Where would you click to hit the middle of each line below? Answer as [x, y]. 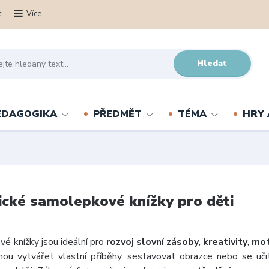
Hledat [212, 63]
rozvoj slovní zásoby [153, 242]
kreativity [225, 242]
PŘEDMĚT [117, 114]
